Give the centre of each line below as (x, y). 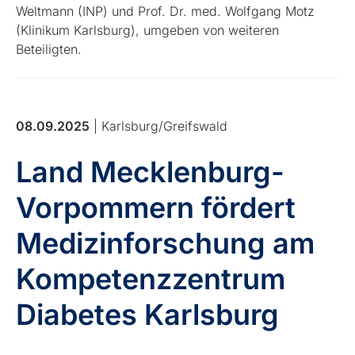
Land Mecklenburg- (151, 172)
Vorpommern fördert (156, 207)
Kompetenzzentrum (151, 279)
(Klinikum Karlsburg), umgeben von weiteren (148, 30)
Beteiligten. (49, 49)
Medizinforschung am (166, 243)
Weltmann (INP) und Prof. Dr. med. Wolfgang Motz (166, 11)
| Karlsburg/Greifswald (159, 126)
